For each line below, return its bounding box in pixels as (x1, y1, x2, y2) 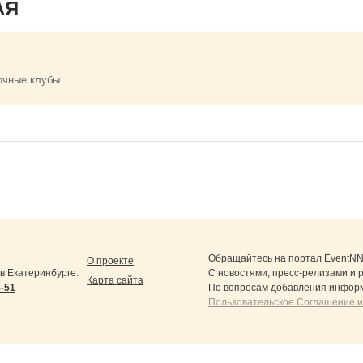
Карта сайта (87, 275, 143, 286)
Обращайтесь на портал (208, 253, 324, 264)
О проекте (87, 255, 134, 267)
